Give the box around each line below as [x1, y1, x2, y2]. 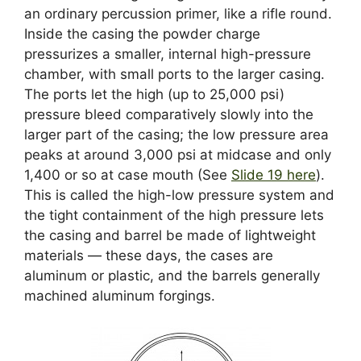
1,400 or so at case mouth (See [24, 167, 231, 184]
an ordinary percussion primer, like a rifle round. [24, 6, 332, 23]
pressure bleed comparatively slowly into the [24, 106, 313, 123]
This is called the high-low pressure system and [24, 187, 334, 204]
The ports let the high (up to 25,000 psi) [24, 86, 284, 103]
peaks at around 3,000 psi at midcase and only [24, 147, 331, 164]
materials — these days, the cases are [24, 247, 273, 264]
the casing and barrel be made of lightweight [24, 227, 316, 244]
